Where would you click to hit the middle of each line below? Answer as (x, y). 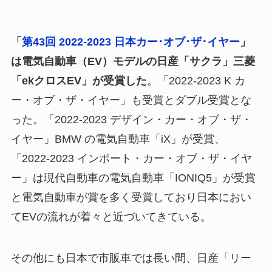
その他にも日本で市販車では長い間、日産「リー (131, 258)
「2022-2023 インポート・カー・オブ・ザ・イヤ (131, 158)
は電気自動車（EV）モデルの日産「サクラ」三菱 (133, 61)
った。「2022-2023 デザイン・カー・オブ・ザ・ (131, 119)
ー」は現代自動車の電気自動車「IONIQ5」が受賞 (133, 178)
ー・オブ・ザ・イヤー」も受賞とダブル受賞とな (131, 100)
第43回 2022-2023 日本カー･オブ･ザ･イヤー (131, 42)
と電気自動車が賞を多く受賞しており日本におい (131, 197)
